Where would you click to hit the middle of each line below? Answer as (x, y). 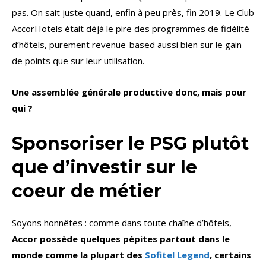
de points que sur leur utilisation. (78, 61)
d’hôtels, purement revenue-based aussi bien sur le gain (127, 45)
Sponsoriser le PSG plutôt (130, 144)
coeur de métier (87, 191)
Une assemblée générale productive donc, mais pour (129, 92)
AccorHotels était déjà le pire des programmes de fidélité (131, 29)
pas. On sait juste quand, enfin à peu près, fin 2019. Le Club (133, 13)
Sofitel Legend (177, 255)
